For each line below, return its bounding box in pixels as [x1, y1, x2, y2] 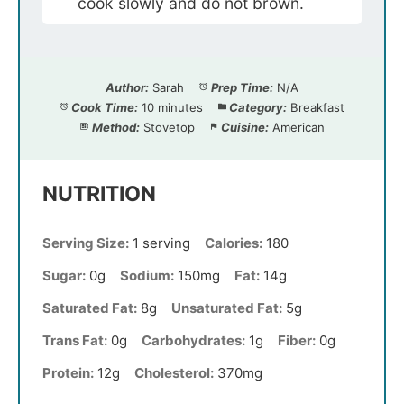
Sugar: [42, 266, 86, 284]
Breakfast [290, 99, 345, 115]
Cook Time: [71, 99, 138, 115]
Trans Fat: [42, 331, 107, 349]
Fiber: [278, 331, 316, 349]
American [271, 119, 325, 134]
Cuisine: [220, 119, 269, 134]
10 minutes [142, 99, 203, 115]
